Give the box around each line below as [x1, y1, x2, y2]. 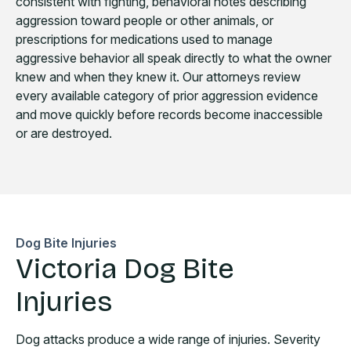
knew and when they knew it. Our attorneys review [16, 69, 301, 85]
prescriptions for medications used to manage [16, 31, 273, 48]
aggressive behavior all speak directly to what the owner [16, 50, 331, 67]
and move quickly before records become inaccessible [16, 107, 323, 123]
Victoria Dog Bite [16, 251, 234, 287]
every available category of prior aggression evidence [16, 88, 318, 104]
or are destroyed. [16, 125, 112, 142]
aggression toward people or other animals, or [16, 13, 273, 29]
